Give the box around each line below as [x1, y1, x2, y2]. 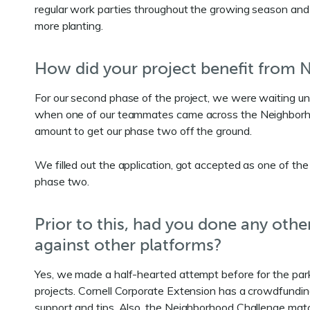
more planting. [35, 19, 103, 33]
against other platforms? [35, 235, 222, 255]
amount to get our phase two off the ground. [35, 124, 252, 138]
